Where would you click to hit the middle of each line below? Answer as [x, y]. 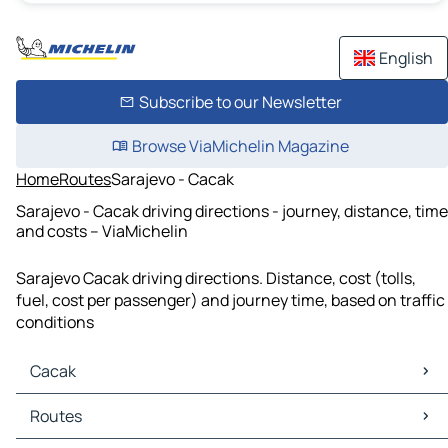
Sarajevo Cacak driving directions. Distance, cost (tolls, [216, 278]
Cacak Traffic [68, 427]
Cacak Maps [64, 405]
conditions [55, 322]
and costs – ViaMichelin [102, 230]
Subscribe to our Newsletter [240, 102]
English [406, 58]
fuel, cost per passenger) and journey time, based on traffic [230, 300]
